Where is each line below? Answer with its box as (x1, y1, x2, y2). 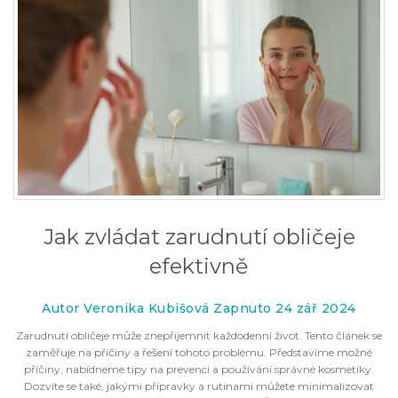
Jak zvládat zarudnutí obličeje (43, 223, 355, 250)
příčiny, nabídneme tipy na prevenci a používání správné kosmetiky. (24, 362, 374, 376)
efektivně (149, 252, 249, 279)
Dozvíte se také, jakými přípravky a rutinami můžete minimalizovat (24, 378, 374, 393)
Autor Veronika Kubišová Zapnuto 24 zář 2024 (42, 299, 356, 316)
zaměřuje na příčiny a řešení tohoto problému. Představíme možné (26, 345, 372, 359)
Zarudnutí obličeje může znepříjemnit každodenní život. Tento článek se (16, 328, 382, 342)
